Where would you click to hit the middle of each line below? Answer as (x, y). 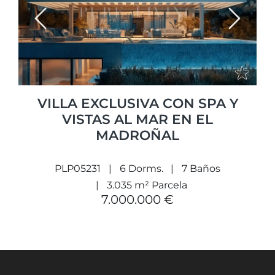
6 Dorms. (141, 169)
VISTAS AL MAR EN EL (137, 119)
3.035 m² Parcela (147, 185)
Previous (61, 26)
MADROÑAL (137, 135)
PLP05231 (77, 169)
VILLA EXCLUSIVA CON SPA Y (137, 103)
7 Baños (201, 169)
